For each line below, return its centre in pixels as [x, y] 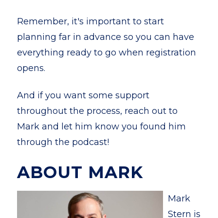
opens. [31, 68]
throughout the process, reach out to [97, 111]
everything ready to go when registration [107, 53]
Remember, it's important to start [91, 21]
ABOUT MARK [80, 172]
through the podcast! [63, 142]
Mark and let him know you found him [101, 127]
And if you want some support [83, 95]
